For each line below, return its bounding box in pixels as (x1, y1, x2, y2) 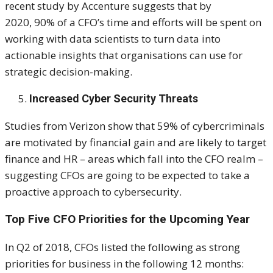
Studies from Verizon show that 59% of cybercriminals (5, 118, 264, 133)
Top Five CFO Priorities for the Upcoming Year (5, 211, 250, 226)
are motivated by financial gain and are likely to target (5, 135, 266, 149)
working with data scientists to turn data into (5, 31, 221, 46)
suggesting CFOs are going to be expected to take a (5, 168, 250, 182)
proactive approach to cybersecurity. (5, 184, 182, 199)
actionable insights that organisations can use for (5, 48, 243, 62)
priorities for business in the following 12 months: (5, 256, 244, 271)
